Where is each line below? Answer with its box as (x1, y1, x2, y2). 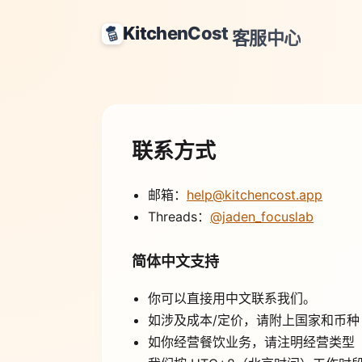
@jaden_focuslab (210, 208, 314, 225)
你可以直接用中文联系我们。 (148, 290, 316, 307)
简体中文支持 (132, 253, 219, 271)
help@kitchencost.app (187, 187, 322, 204)
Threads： (148, 208, 210, 225)
